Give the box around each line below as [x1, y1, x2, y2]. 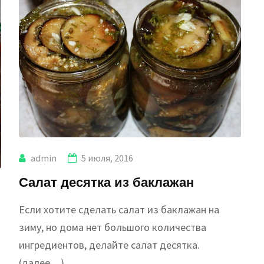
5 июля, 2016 [81, 151, 134, 164]
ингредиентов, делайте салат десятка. [19, 237, 200, 252]
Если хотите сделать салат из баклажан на [19, 202, 220, 216]
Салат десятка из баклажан [19, 173, 194, 190]
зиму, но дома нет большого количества [19, 220, 207, 234]
